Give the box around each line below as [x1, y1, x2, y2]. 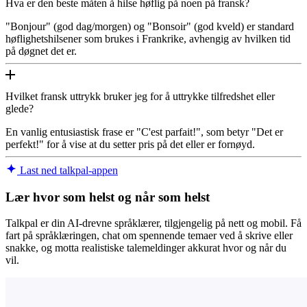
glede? [5, 102, 34, 114]
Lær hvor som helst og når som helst [5, 189, 210, 204]
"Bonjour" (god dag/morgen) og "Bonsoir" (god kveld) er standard [5, 20, 294, 32]
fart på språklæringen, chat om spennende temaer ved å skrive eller [5, 230, 293, 242]
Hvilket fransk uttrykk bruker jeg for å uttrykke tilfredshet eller [5, 90, 275, 102]
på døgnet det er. [5, 45, 77, 57]
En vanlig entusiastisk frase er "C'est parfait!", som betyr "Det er [5, 125, 283, 138]
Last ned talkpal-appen [17, 164, 118, 176]
